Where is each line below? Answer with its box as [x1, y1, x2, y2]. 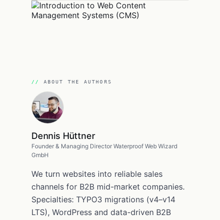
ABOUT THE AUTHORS [43, 79, 112, 84]
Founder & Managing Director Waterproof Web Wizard [31, 142, 177, 150]
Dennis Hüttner [31, 130, 95, 141]
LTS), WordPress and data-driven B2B [31, 207, 171, 217]
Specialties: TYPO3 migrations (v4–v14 [31, 194, 175, 204]
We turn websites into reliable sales [31, 168, 163, 179]
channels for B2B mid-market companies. [31, 181, 185, 192]
